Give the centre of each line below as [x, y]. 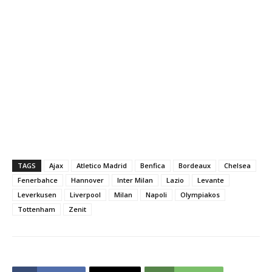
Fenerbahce [38, 180]
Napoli [156, 195]
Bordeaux [195, 165]
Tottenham [36, 209]
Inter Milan [135, 180]
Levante [211, 180]
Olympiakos [200, 195]
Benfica [153, 165]
